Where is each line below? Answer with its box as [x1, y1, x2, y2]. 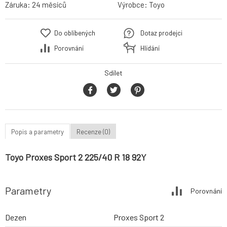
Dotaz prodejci [140, 29, 182, 37]
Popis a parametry [11, 127, 64, 136]
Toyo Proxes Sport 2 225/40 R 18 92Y [5, 152, 146, 163]
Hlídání [140, 44, 160, 53]
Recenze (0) [77, 127, 110, 136]
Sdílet [104, 68, 123, 78]
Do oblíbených [54, 29, 95, 37]
